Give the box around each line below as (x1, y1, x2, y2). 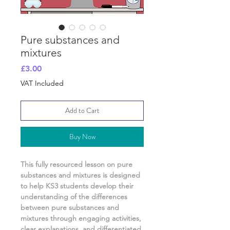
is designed (103, 170, 140, 180)
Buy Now (69, 131, 95, 142)
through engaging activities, (50, 214, 141, 223)
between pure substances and (21, 203, 119, 213)
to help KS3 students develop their (21, 181, 133, 191)
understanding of (21, 192, 79, 202)
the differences (79, 192, 127, 202)
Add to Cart (65, 105, 100, 116)
